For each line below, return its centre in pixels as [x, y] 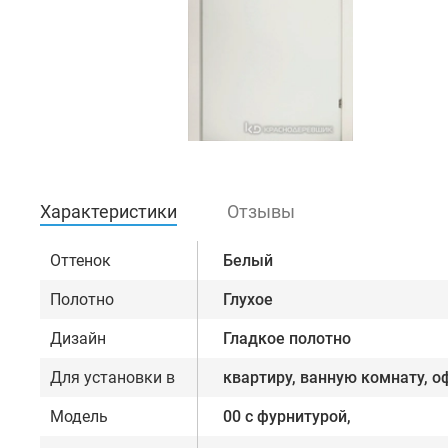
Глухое [248, 300]
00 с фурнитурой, [287, 417]
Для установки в [112, 378]
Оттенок [80, 261]
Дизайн [78, 339]
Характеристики [108, 212]
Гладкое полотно [287, 339]
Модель [79, 417]
